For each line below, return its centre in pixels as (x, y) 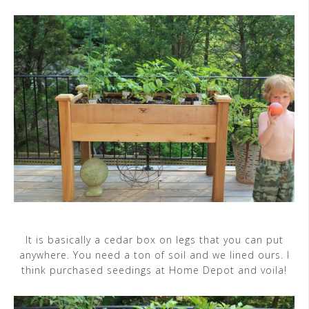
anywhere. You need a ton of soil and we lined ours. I (154, 255)
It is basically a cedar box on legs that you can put (154, 240)
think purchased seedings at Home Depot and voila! (154, 270)
